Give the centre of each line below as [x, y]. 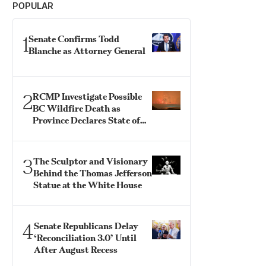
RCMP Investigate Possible [87, 96]
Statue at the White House [88, 185]
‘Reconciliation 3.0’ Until [85, 238]
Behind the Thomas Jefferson [93, 173]
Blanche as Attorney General [87, 51]
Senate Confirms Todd [74, 39]
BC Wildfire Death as [77, 108]
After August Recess [76, 250]
